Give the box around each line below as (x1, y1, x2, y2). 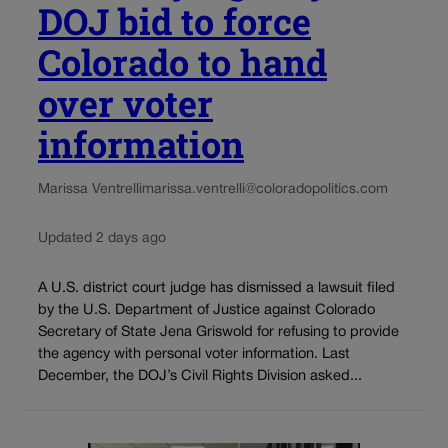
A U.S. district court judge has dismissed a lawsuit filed (38, 281, 395, 295)
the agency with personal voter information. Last (38, 347, 350, 361)
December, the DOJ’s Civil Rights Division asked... (38, 369, 362, 383)
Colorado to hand (38, 38, 327, 87)
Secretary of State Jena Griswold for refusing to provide (38, 325, 399, 339)
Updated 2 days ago (38, 232, 166, 246)
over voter (38, 79, 213, 128)
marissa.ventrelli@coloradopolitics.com (142, 183, 388, 197)
